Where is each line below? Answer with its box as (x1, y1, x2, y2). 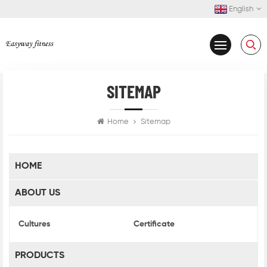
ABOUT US (15, 188, 60, 198)
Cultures (18, 219, 51, 228)
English (229, 5, 253, 13)
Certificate (133, 219, 175, 228)
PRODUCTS (15, 250, 64, 260)
